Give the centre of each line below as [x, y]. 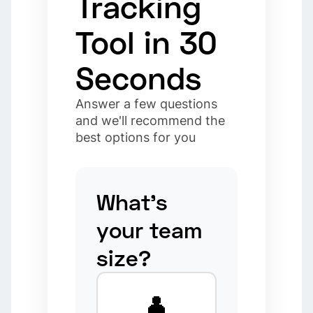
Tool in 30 [146, 42]
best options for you [136, 137]
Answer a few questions [147, 104]
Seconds [139, 78]
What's [132, 202]
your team [150, 230]
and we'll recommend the [151, 121]
